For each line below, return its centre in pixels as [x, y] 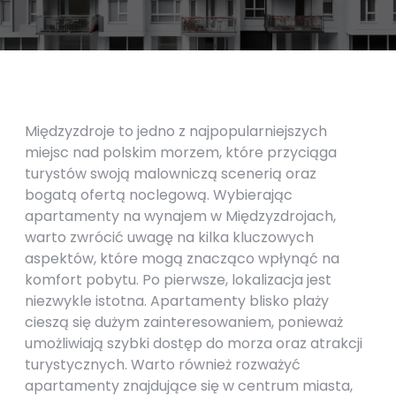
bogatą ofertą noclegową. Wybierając [159, 195]
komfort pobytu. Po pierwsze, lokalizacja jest [178, 280]
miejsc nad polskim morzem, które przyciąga [181, 152]
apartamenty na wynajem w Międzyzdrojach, [180, 216]
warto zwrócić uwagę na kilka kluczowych [169, 237]
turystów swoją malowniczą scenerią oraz [171, 174]
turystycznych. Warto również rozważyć [163, 365]
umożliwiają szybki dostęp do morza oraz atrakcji [194, 343]
